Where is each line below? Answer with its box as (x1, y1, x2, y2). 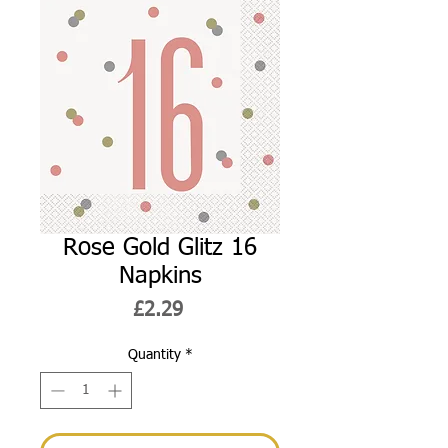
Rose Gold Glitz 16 (63, 235, 257, 260)
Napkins (118, 263, 202, 288)
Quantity (127, 347, 181, 362)
